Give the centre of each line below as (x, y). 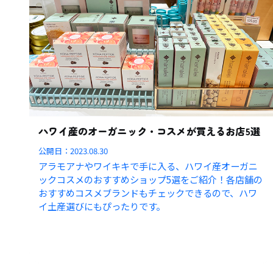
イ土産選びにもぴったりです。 (102, 206)
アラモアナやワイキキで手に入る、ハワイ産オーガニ (148, 166)
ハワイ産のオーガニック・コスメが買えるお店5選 (149, 131)
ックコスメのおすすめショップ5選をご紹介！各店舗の (151, 179)
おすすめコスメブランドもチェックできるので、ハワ (148, 193)
